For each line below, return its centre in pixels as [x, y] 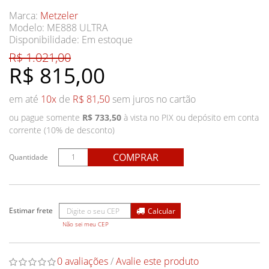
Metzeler [59, 16]
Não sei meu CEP [86, 224]
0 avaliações [83, 261]
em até [25, 99]
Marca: [25, 16]
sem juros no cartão [153, 99]
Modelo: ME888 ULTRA [59, 28]
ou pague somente [46, 117]
